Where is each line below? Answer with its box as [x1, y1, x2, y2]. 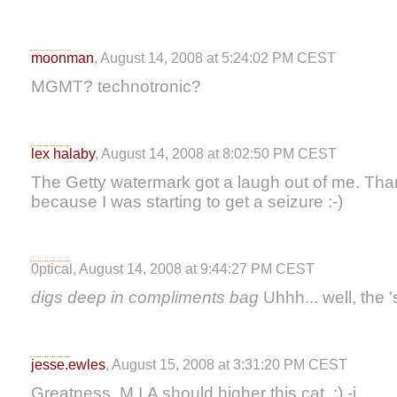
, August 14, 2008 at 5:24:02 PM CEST [94, 51, 336, 66]
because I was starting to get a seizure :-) [31, 192, 343, 211]
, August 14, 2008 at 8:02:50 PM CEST [95, 146, 337, 161]
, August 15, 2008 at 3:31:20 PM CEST [105, 357, 347, 372]
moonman [31, 51, 94, 66]
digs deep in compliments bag [31, 288, 259, 307]
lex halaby [31, 146, 95, 161]
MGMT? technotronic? [31, 77, 201, 96]
